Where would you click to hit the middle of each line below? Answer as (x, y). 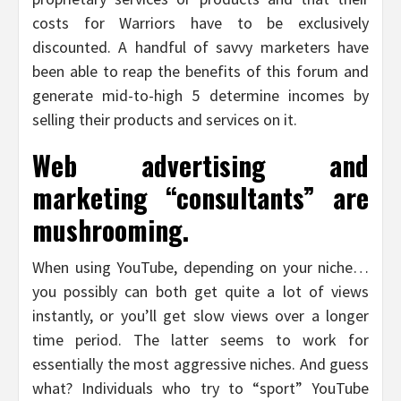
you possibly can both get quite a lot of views (200, 291)
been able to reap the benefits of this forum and (200, 71)
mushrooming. (111, 229)
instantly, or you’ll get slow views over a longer (200, 315)
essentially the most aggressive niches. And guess (200, 363)
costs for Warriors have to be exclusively (200, 22)
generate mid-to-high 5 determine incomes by (200, 95)
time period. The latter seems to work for (200, 339)
